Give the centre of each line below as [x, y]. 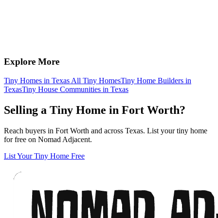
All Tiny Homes [95, 80]
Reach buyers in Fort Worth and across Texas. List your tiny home [106, 130]
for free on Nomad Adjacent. [48, 139]
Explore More [32, 62]
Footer [20, 166]
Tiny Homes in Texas [37, 80]
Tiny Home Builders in [156, 80]
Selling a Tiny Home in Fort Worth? [95, 110]
